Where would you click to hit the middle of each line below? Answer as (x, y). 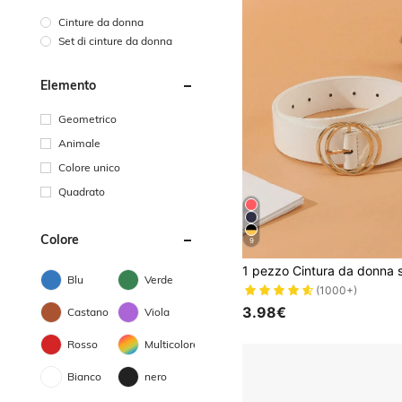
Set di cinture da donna (115, 40)
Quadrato (82, 191)
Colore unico (89, 167)
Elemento (68, 85)
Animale (79, 143)
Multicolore (172, 344)
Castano (88, 311)
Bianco (84, 376)
